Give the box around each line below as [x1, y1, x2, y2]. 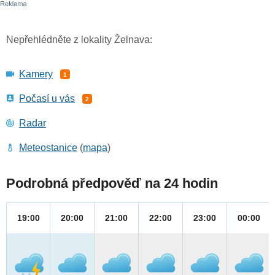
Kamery [19, 69, 53, 80]
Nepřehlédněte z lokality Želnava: [6, 34, 152, 45]
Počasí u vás [19, 93, 75, 104]
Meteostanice [19, 142, 77, 153]
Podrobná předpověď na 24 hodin [6, 176, 218, 192]
